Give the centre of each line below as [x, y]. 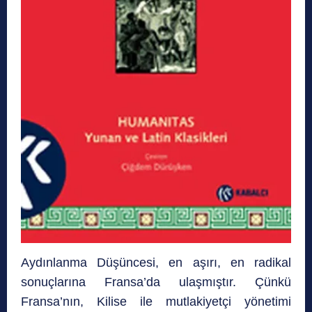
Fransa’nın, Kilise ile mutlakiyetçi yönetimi [156, 302]
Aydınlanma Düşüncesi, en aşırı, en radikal [156, 263]
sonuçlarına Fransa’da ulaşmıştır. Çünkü [156, 282]
